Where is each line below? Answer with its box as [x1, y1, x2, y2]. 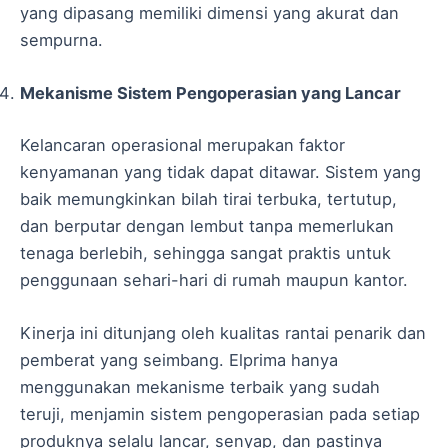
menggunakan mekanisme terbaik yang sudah [20, 377, 380, 398]
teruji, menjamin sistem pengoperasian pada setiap [20, 404, 420, 425]
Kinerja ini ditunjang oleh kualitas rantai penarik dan [20, 323, 426, 344]
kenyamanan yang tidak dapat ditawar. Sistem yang [20, 161, 421, 182]
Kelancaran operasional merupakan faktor [20, 134, 345, 155]
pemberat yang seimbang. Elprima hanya [20, 350, 338, 371]
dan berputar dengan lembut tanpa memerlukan [20, 215, 394, 236]
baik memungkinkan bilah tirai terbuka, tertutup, [20, 188, 397, 209]
